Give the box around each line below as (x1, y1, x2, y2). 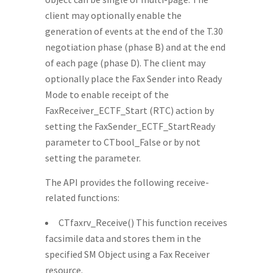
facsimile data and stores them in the (45, 232, 201, 244)
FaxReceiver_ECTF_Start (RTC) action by (45, 104, 214, 116)
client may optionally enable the (45, 9, 182, 21)
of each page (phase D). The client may (45, 57, 205, 69)
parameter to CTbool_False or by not (45, 136, 200, 148)
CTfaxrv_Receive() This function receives (58, 216, 227, 229)
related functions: (45, 191, 119, 204)
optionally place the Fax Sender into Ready (45, 73, 222, 85)
